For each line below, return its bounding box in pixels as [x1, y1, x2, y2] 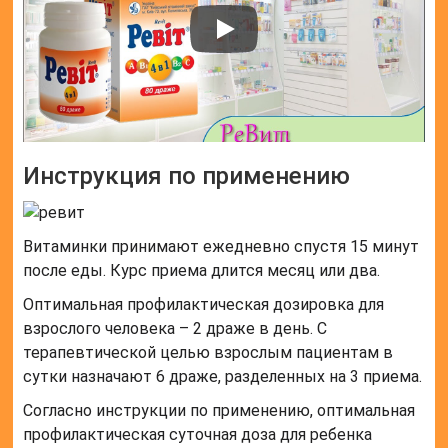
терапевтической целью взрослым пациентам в [23, 342, 394, 362]
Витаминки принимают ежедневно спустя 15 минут [23, 236, 420, 256]
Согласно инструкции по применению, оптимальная [23, 400, 416, 420]
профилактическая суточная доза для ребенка [23, 424, 373, 444]
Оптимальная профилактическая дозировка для [23, 294, 385, 314]
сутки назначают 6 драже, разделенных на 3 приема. [23, 366, 423, 386]
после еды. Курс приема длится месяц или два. [23, 260, 381, 280]
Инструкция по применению [23, 161, 351, 190]
